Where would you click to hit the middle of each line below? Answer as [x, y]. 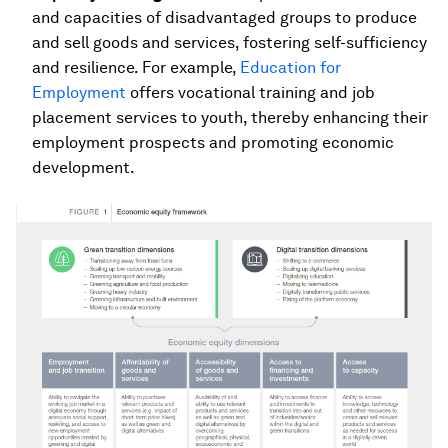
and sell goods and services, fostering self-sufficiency [229, 42]
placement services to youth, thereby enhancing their [230, 117]
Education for [290, 67]
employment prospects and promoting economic [213, 142]
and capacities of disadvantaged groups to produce [224, 17]
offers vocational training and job [250, 92]
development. [83, 167]
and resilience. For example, [136, 67]
